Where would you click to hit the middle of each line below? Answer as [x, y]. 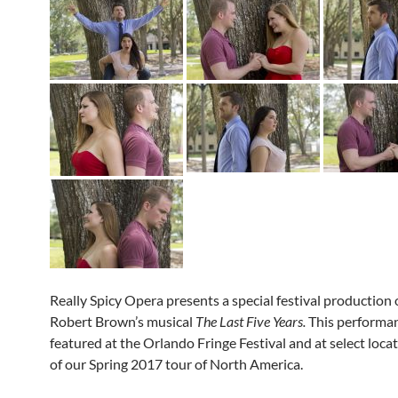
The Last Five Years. [252, 321]
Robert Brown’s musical [123, 321]
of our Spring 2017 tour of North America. [176, 364]
